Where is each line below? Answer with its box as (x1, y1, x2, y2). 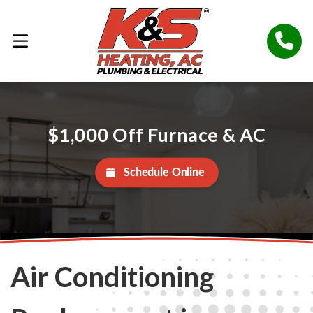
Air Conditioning (10, 260, 214, 294)
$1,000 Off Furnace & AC (47, 122, 266, 146)
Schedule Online (123, 167, 205, 179)
